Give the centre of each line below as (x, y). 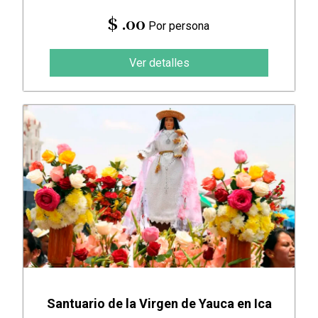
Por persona (178, 26)
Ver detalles (159, 62)
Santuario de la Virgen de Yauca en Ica (159, 304)
